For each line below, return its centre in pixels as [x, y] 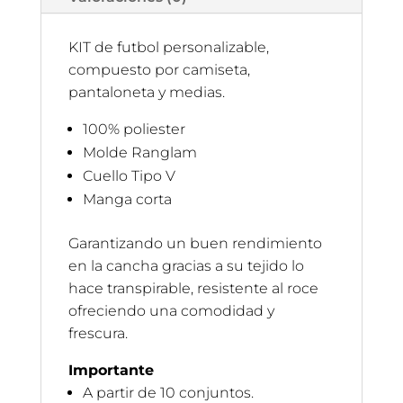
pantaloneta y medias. [146, 93]
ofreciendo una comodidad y [171, 311]
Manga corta [127, 200]
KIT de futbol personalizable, [168, 48]
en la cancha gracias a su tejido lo [186, 266]
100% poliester [134, 130]
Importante [111, 371]
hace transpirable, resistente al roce [193, 289]
